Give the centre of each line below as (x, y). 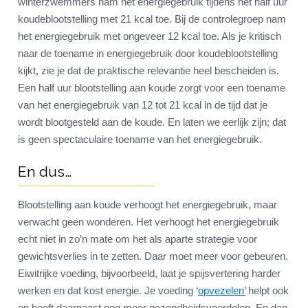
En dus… (45, 172)
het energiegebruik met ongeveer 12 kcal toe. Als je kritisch (150, 36)
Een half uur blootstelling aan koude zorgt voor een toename (152, 88)
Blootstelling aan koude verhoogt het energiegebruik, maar (147, 205)
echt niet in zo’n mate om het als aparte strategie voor (137, 239)
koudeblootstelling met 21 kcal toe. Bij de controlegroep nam (152, 19)
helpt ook (267, 291)
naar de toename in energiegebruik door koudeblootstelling (148, 54)
